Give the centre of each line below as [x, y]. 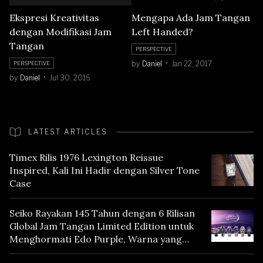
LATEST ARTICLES [68, 132]
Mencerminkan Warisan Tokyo [78, 252]
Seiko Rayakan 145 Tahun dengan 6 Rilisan [102, 213]
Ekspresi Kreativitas [54, 18]
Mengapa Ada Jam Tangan [191, 17]
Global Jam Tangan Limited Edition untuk [102, 226]
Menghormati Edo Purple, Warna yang [96, 239]
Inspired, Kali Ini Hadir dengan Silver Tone [104, 171]
